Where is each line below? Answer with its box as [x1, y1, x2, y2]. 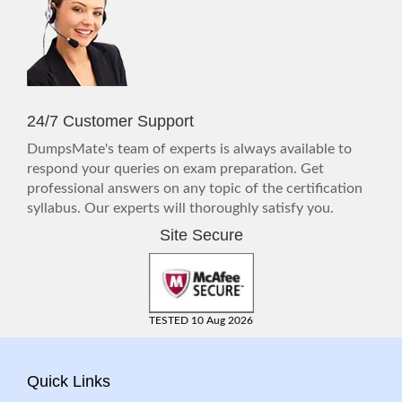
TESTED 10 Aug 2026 [149, 315, 253, 327]
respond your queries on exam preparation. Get [27, 162, 324, 177]
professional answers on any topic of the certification [27, 181, 363, 197]
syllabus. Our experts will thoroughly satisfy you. [27, 201, 334, 216]
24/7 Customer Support [27, 112, 194, 131]
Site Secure [159, 226, 243, 245]
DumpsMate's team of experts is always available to [27, 142, 352, 157]
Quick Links [27, 372, 110, 391]
